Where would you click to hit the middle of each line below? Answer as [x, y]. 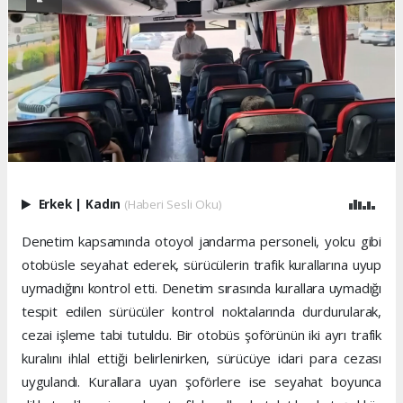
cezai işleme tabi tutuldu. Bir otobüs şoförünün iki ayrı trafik [201, 335]
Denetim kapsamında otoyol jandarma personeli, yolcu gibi [201, 242]
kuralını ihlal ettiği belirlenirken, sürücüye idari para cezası [201, 358]
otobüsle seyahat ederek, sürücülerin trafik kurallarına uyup [201, 265]
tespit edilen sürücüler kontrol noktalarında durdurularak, [201, 312]
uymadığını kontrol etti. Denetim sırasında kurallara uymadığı [201, 288]
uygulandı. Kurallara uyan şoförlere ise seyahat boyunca [201, 382]
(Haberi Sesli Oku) [173, 205]
